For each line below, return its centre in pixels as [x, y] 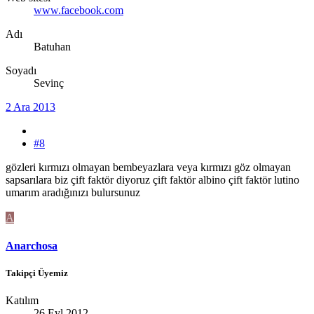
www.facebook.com [78, 11]
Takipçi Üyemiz [37, 273]
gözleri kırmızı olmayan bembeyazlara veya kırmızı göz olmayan [148, 168]
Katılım [22, 300]
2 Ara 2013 [30, 107]
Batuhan [52, 47]
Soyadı [21, 71]
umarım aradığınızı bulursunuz [73, 193]
